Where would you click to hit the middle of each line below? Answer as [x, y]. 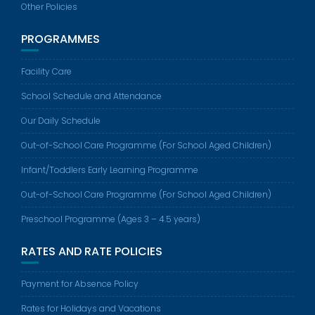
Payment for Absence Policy [80, 284]
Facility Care [46, 71]
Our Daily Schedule [61, 121]
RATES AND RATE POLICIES [92, 251]
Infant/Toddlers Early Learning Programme [110, 170]
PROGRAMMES [60, 39]
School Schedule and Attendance [91, 96]
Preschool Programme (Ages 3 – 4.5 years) [111, 219]
